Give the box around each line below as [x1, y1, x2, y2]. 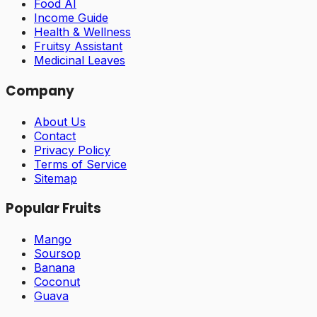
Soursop [34, 246, 81, 260]
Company [6, 81, 74, 100]
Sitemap [34, 171, 77, 185]
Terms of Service [34, 156, 127, 171]
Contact [34, 128, 76, 143]
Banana [34, 260, 75, 275]
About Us [34, 114, 86, 129]
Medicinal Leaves [34, 53, 125, 68]
